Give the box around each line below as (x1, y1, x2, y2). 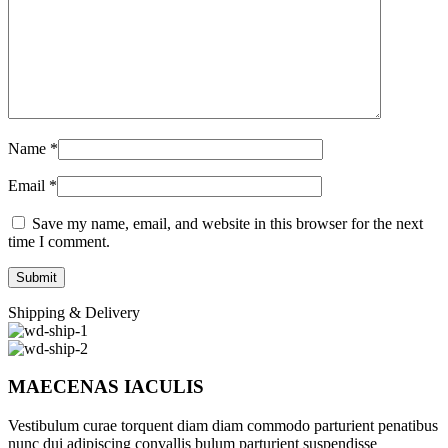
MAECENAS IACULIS (8, 376, 204, 398)
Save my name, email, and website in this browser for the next (32, 214, 423, 232)
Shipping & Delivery (8, 303, 140, 321)
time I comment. (8, 232, 110, 250)
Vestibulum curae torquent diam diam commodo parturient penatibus (8, 417, 438, 435)
